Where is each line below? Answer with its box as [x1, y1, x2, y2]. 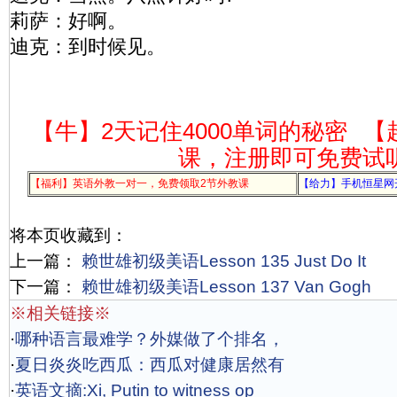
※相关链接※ [10, 304, 111, 323]
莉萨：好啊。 [10, 10, 127, 32]
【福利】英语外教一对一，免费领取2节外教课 [30, 177, 249, 190]
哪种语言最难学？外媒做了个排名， [15, 330, 284, 348]
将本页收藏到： [10, 226, 128, 245]
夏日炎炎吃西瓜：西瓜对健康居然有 [15, 355, 284, 374]
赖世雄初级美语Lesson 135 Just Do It [77, 252, 366, 270]
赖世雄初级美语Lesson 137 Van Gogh [77, 277, 371, 296]
